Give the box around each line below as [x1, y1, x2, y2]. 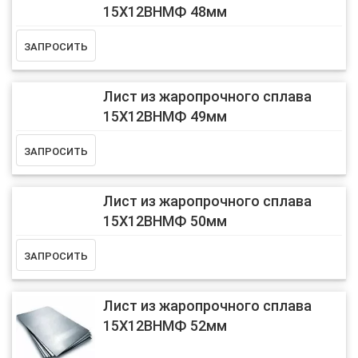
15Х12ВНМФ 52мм [102, 317, 227, 335]
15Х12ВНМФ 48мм [102, 3, 227, 21]
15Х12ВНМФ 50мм [102, 213, 227, 230]
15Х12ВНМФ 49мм [102, 108, 227, 125]
